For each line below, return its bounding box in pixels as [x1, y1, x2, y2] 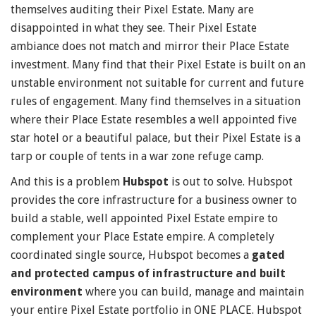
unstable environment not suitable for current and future [11, 76, 304, 90]
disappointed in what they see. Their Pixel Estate [11, 21, 257, 35]
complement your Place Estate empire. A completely [11, 230, 274, 244]
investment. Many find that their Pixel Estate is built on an [11, 58, 305, 72]
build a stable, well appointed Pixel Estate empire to [11, 212, 278, 226]
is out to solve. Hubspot [169, 175, 293, 189]
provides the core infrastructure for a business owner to [11, 193, 297, 207]
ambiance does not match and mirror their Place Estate [11, 39, 289, 54]
